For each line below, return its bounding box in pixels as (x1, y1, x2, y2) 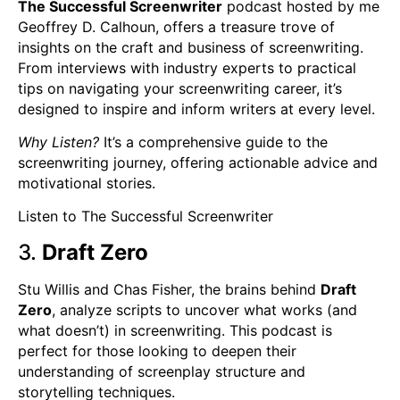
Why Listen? (18, 132, 99, 151)
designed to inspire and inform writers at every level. (18, 99, 375, 118)
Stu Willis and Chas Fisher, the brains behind (18, 279, 321, 298)
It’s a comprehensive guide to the (99, 132, 328, 151)
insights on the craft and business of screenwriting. (18, 37, 363, 56)
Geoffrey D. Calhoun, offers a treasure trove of (18, 17, 335, 36)
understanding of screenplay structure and (18, 362, 305, 380)
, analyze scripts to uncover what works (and (52, 300, 357, 319)
